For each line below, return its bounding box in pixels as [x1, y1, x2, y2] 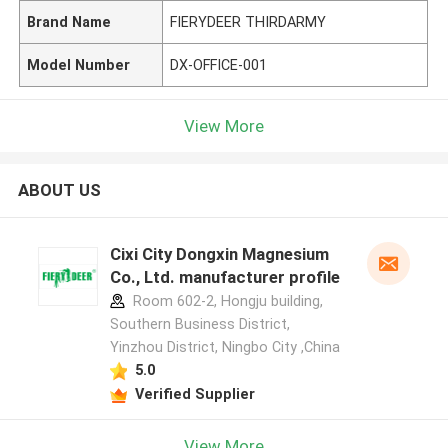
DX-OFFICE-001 [170, 56, 268, 73]
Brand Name [27, 13, 112, 30]
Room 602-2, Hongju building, [128, 293, 323, 310]
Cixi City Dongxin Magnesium [109, 244, 329, 265]
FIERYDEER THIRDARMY [170, 13, 327, 30]
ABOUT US [17, 180, 101, 201]
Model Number [27, 56, 131, 73]
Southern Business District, [109, 316, 290, 333]
